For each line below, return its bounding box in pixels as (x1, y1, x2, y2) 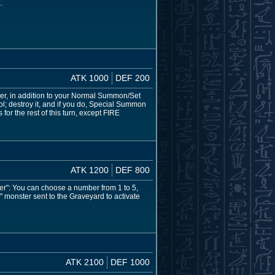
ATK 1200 (71, 165, 109, 175)
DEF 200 (115, 72, 150, 83)
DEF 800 (115, 165, 150, 175)
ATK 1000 (71, 72, 109, 83)
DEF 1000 (110, 257, 150, 267)
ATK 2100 (66, 257, 104, 267)
